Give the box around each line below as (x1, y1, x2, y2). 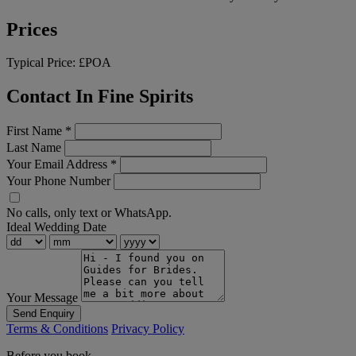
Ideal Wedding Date (6, 220, 106, 234)
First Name (6, 124, 65, 138)
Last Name (6, 141, 61, 155)
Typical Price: (6, 56, 79, 70)
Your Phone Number (6, 174, 110, 188)
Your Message (6, 291, 78, 305)
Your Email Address (6, 157, 110, 172)
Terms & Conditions (6, 322, 108, 336)
